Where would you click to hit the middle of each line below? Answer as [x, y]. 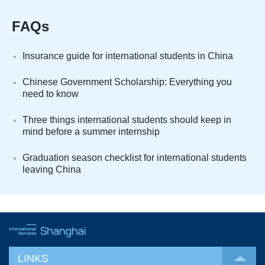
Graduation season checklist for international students [135, 157]
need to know [51, 93]
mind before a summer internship [91, 131]
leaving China [52, 169]
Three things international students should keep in [127, 119]
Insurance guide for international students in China [128, 56]
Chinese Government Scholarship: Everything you [127, 82]
